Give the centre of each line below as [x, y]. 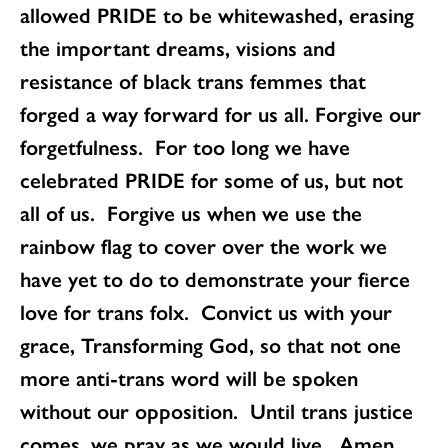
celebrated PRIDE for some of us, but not [211, 179]
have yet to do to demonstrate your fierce [215, 278]
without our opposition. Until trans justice [216, 410]
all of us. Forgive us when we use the [191, 212]
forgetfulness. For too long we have [185, 146]
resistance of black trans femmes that [193, 80]
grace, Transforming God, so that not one [210, 344]
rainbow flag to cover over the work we [203, 245]
